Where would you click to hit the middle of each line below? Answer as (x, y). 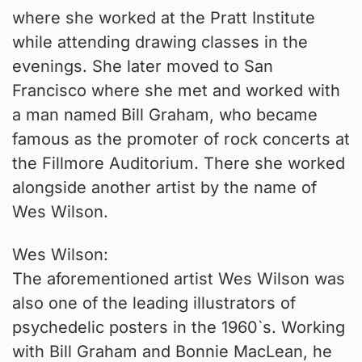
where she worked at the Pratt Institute (164, 17)
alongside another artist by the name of (164, 187)
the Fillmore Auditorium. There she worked (179, 163)
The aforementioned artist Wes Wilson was (179, 279)
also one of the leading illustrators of (154, 303)
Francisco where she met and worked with (176, 90)
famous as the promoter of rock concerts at (181, 139)
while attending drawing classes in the (160, 42)
